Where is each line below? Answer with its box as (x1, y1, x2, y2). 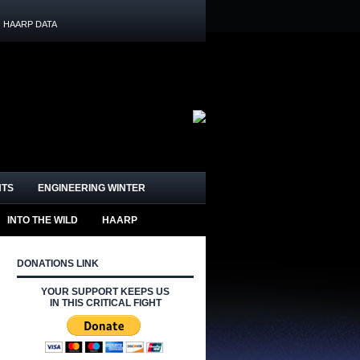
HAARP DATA (3, 19, 57, 29)
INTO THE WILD (7, 215, 78, 226)
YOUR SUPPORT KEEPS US (41, 286, 170, 297)
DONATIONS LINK (17, 258, 99, 269)
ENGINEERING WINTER (38, 182, 145, 194)
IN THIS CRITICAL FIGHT (49, 297, 162, 309)
